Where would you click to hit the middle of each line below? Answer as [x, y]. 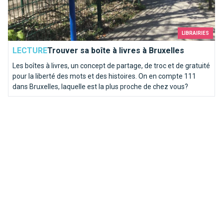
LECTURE [30, 50]
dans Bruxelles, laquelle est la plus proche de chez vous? [100, 86]
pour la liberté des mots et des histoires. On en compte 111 [104, 76]
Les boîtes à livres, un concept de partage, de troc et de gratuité [111, 65]
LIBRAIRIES [195, 33]
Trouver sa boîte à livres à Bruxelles [116, 50]
